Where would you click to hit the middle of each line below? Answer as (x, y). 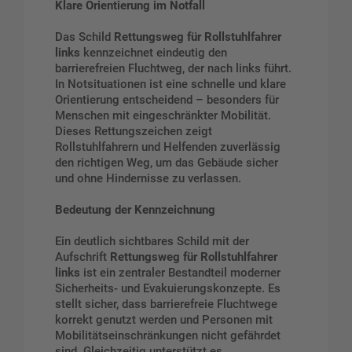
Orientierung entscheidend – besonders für (167, 100)
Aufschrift (82, 257)
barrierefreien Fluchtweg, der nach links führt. (173, 69)
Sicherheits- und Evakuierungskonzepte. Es (168, 289)
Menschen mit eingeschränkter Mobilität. (163, 116)
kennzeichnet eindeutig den (154, 53)
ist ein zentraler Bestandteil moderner (180, 273)
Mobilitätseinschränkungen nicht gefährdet (168, 336)
